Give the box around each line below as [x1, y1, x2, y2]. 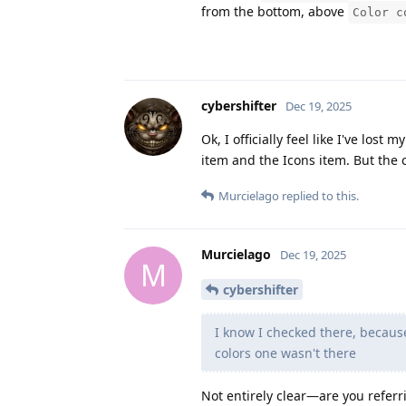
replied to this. [279, 187, 359, 204]
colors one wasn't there [215, 343, 356, 362]
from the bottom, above [201, 2, 348, 20]
